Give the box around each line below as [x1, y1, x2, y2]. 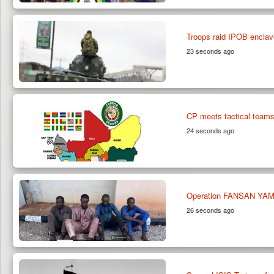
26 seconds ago [186, 204, 234, 215]
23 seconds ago [186, 45, 234, 56]
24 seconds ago [186, 125, 234, 135]
